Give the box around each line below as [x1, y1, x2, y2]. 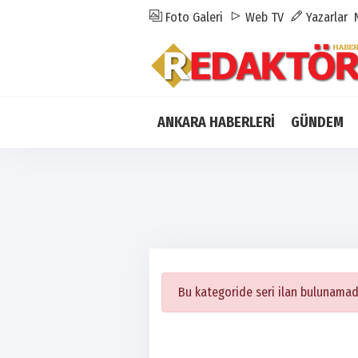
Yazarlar [303, 10, 348, 25]
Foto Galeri [162, 10, 223, 25]
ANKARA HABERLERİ [157, 113, 275, 131]
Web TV [242, 10, 284, 25]
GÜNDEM [291, 113, 344, 131]
